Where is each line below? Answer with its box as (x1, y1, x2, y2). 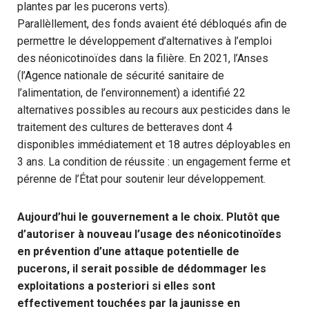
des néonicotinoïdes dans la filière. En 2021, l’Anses (17, 52, 268, 65)
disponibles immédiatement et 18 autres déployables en (17, 138, 290, 151)
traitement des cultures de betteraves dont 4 (17, 121, 232, 134)
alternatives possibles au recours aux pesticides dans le (17, 103, 290, 117)
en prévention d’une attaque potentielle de (17, 245, 239, 258)
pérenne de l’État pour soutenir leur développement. (17, 172, 266, 186)
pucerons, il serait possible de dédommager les (17, 262, 266, 275)
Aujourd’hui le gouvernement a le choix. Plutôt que (17, 210, 280, 223)
